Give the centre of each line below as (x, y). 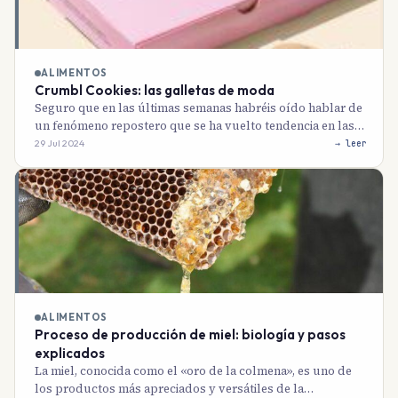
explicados (70, 353)
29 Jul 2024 (60, 143)
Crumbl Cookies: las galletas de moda (155, 90)
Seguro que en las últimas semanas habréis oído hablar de (199, 108)
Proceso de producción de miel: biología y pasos (190, 334)
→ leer (351, 143)
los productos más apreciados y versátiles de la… (174, 389)
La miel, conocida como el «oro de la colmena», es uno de (193, 371)
